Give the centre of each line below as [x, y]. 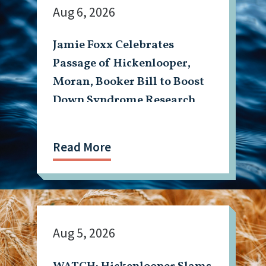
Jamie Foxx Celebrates [114, 45]
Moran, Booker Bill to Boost [129, 82]
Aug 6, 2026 [84, 12]
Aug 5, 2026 [84, 233]
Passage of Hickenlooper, [122, 64]
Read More [82, 147]
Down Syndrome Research [124, 101]
